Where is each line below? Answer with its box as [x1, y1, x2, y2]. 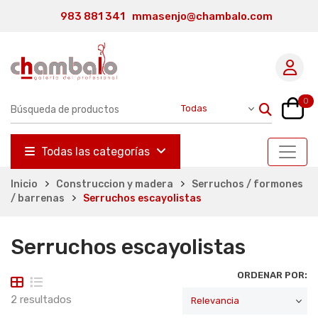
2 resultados [11, 292, 72, 306]
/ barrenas [11, 192, 65, 204]
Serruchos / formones [192, 177, 303, 190]
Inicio [11, 177, 38, 190]
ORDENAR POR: [237, 269, 307, 280]
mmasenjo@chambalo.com [131, 10, 273, 23]
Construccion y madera [56, 177, 173, 190]
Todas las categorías [38, 144, 153, 158]
